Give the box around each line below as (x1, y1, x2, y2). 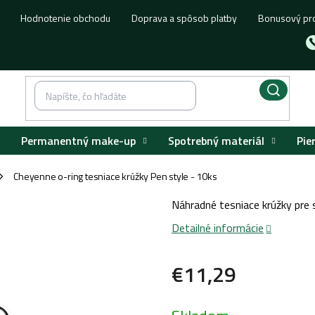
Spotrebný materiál (168, 131, 264, 149)
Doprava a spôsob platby (131, 10, 238, 25)
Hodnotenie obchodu (20, 10, 111, 25)
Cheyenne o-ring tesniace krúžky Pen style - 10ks (13, 169, 217, 184)
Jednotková (171, 290, 231, 309)
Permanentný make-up (21, 131, 136, 149)
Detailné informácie (172, 219, 264, 236)
